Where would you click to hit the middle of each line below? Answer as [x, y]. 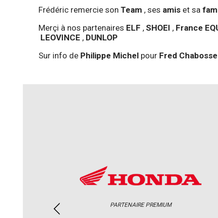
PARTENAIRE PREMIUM [141, 205]
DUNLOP [102, 37]
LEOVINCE [60, 37]
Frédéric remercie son [80, 9]
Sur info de [59, 55]
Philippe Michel [109, 55]
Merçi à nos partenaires [82, 27]
